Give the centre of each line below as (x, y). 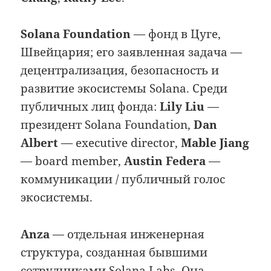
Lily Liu (182, 107)
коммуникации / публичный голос (123, 179)
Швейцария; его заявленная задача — (132, 52)
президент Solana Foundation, (107, 125)
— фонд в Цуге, (176, 34)
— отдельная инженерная (127, 234)
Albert (40, 143)
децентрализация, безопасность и (120, 70)
